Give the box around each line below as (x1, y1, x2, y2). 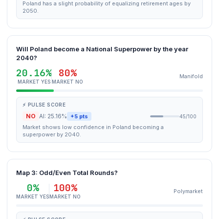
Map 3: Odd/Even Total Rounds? (16, 169, 118, 176)
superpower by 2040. (22, 131, 81, 138)
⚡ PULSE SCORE (22, 102, 66, 108)
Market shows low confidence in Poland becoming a (22, 124, 164, 131)
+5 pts (70, 112, 88, 120)
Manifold (179, 73, 203, 80)
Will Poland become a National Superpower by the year (16, 45, 188, 53)
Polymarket (174, 188, 203, 195)
